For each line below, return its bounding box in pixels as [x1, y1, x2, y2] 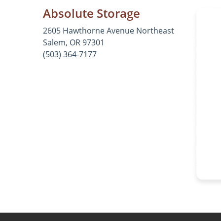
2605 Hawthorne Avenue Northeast [43, 25, 174, 36]
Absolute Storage [43, 5, 140, 21]
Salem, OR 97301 [43, 37, 105, 48]
